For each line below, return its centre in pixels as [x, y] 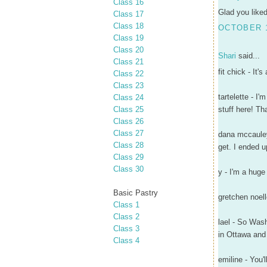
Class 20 [128, 49]
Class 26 [128, 121]
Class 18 [128, 26]
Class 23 [128, 85]
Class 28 [128, 145]
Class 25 [128, 109]
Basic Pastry [136, 193]
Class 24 [128, 97]
